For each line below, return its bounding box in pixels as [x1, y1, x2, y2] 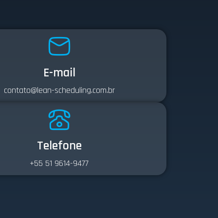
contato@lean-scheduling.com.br [3, 85, 115, 96]
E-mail [43, 65, 75, 81]
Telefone [36, 138, 82, 154]
